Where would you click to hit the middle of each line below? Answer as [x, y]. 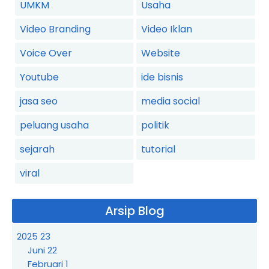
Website [161, 53]
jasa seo [39, 101]
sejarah [37, 149]
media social [171, 101]
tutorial [159, 149]
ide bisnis [162, 77]
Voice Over [46, 53]
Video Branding [55, 29]
